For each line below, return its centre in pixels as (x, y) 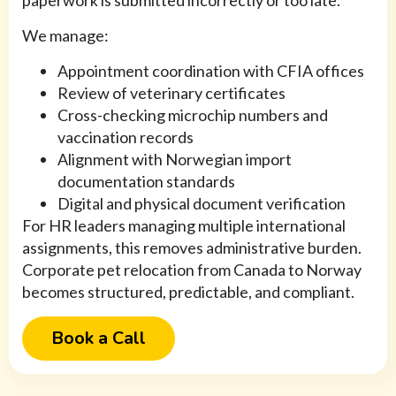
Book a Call (99, 339)
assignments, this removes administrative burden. (192, 248)
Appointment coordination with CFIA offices (211, 71)
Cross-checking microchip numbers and (193, 115)
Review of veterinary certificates (171, 93)
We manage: (65, 36)
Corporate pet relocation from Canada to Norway (192, 270)
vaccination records (126, 137)
